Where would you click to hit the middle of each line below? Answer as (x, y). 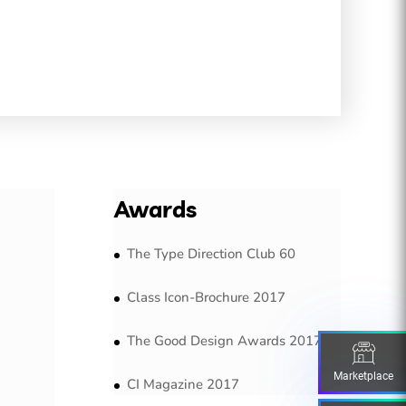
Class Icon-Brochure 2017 (206, 298)
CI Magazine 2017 (183, 385)
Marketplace (363, 376)
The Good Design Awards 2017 (224, 341)
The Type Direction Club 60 (211, 254)
